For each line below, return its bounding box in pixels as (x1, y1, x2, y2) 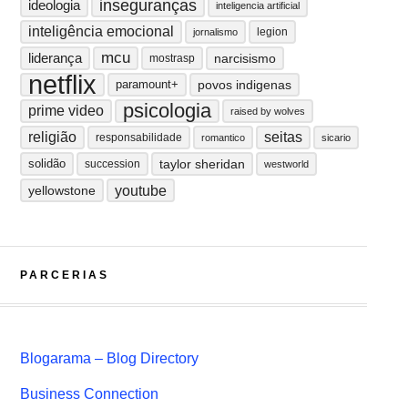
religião (27, 129, 76, 145)
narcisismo (213, 51, 276, 66)
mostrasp (148, 52, 195, 65)
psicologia (122, 99, 211, 122)
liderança (27, 50, 82, 66)
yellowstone (27, 183, 96, 198)
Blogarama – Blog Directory (19, 351, 199, 366)
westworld (263, 158, 309, 169)
